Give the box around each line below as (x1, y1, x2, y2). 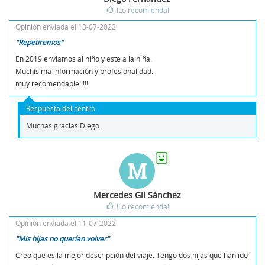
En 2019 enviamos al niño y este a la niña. (15, 53, 152, 63)
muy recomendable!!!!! (15, 78, 88, 88)
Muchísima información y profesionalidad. (15, 66, 153, 76)
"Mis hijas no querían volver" (15, 233, 109, 243)
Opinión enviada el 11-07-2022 (15, 218, 116, 228)
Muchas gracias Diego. (26, 120, 101, 130)
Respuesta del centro (26, 103, 95, 113)
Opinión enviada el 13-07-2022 (15, 21, 116, 31)
